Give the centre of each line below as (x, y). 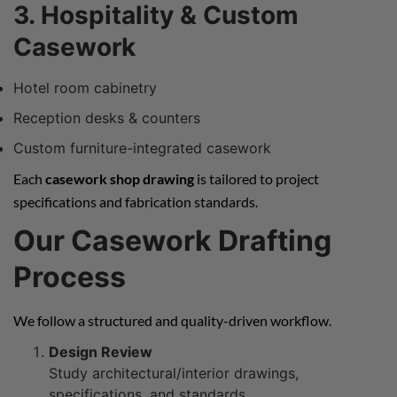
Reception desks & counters (107, 117)
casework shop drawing (120, 178)
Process (70, 276)
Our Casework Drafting (172, 240)
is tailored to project (257, 178)
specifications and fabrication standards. (136, 201)
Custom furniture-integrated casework (142, 148)
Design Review (101, 351)
